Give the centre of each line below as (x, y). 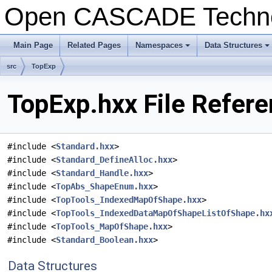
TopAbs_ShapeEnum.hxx (104, 187)
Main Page (33, 45)
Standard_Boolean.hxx (104, 240)
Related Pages (94, 45)
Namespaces (159, 45)
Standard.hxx (85, 147)
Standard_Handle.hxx (102, 173)
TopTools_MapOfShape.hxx (112, 227)
